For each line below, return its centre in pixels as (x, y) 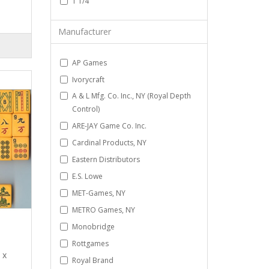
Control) (86, 109)
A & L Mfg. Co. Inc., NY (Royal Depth (131, 95)
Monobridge (93, 226)
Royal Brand (92, 260)
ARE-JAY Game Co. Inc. (109, 125)
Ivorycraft (88, 79)
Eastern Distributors (106, 159)
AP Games (89, 62)
